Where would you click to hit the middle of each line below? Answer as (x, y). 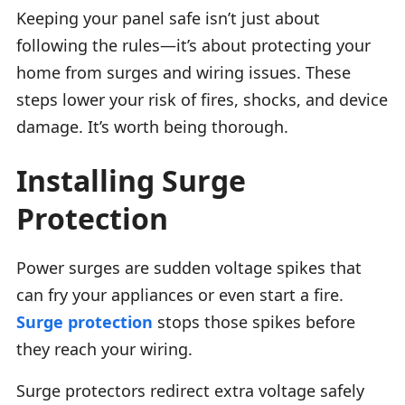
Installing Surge (131, 180)
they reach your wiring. (104, 348)
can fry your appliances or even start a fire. (180, 294)
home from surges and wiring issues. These (184, 72)
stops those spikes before (254, 321)
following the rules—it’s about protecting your (193, 45)
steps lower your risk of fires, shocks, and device (202, 99)
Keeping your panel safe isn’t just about (168, 18)
